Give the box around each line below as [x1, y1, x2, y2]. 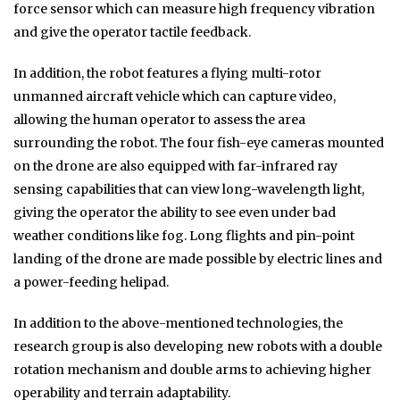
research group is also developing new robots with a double [13, 338, 382, 355]
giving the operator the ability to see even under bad [13, 204, 336, 221]
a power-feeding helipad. [13, 274, 169, 291]
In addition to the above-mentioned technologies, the [13, 315, 343, 332]
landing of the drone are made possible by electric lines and [13, 251, 382, 268]
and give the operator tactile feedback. [13, 24, 251, 41]
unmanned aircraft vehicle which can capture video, [13, 88, 336, 105]
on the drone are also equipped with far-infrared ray [13, 158, 337, 175]
